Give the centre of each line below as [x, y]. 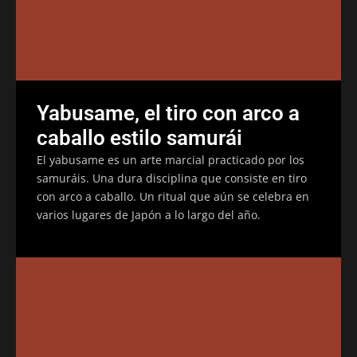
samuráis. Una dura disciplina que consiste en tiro [172, 178]
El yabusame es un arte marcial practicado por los [171, 159]
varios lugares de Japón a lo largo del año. [149, 214]
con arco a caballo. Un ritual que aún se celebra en [173, 196]
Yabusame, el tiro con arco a [168, 113]
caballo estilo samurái [139, 137]
